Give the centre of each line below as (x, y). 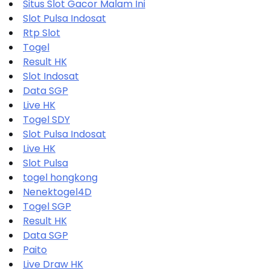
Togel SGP (47, 206)
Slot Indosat (51, 76)
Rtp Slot (42, 33)
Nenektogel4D (57, 192)
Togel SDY (46, 119)
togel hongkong (60, 177)
